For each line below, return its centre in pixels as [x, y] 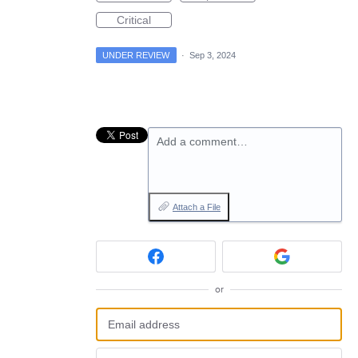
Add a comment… [202, 141]
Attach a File [197, 207]
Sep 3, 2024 [212, 55]
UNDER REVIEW [136, 55]
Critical [134, 20]
